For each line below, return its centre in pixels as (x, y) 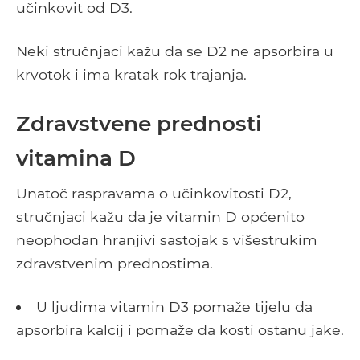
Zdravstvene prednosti (139, 124)
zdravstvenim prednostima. (115, 264)
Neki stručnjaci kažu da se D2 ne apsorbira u (175, 51)
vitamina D (76, 158)
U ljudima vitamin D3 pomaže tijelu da (174, 307)
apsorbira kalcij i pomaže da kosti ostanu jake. (180, 330)
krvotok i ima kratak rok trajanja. (131, 75)
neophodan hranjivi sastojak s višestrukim (167, 240)
